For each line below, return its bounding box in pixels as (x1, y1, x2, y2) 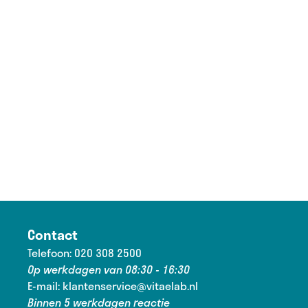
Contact (27, 224, 78, 245)
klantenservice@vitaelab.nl (63, 277, 198, 294)
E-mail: (27, 277, 63, 294)
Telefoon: (27, 244, 74, 261)
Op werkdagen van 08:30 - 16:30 (27, 261, 190, 278)
